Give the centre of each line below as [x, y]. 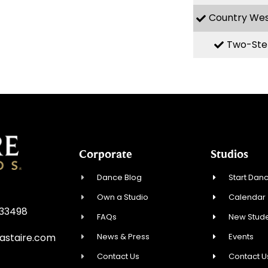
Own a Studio [123, 197]
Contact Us [118, 257]
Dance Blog [120, 178]
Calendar [247, 197]
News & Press [124, 237]
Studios [229, 154]
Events [241, 237]
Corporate [106, 154]
